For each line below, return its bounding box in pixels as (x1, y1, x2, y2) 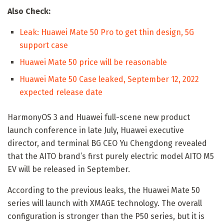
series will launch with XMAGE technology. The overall (7, 198, 202, 208)
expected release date (19, 87, 102, 97)
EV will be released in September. (7, 164, 130, 174)
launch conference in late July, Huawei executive (7, 125, 184, 135)
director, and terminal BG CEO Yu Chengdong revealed (7, 138, 207, 148)
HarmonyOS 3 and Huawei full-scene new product (7, 112, 190, 122)
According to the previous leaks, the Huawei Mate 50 (7, 185, 200, 195)
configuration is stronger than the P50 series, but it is (7, 211, 204, 221)
